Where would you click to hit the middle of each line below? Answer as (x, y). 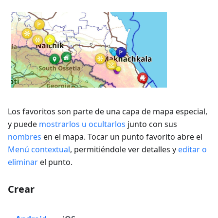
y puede (23, 124)
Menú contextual (39, 149)
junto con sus (151, 124)
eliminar (23, 162)
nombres (25, 137)
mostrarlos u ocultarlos (82, 124)
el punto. (55, 162)
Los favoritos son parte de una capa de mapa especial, (108, 111)
